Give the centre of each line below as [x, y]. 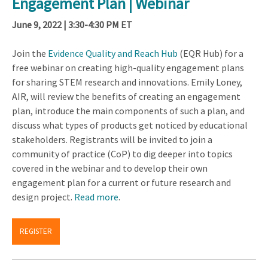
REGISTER [36, 232]
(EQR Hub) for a [211, 54]
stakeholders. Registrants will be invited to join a [112, 140]
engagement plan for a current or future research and [121, 183]
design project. [43, 197]
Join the [30, 54]
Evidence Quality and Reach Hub [113, 54]
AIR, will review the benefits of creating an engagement [126, 97]
